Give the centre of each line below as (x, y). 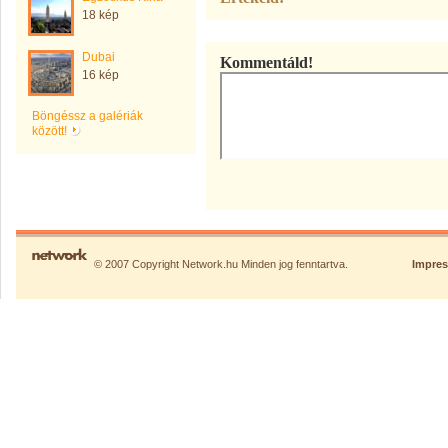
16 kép (100, 75)
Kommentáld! (266, 62)
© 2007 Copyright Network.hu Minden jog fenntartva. (221, 264)
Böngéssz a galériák (87, 116)
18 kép (100, 15)
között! (51, 131)
